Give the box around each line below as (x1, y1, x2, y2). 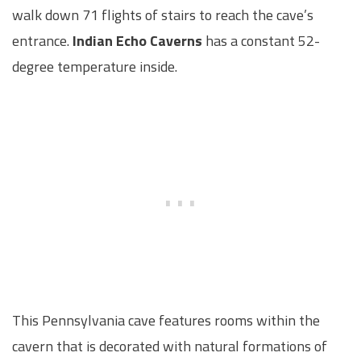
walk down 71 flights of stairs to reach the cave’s (12, 3, 313, 26)
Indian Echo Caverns (73, 29, 202, 52)
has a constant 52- (202, 29, 320, 52)
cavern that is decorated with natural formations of (12, 335, 327, 358)
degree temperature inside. (12, 55, 177, 77)
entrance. (12, 29, 73, 52)
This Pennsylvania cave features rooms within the (12, 309, 320, 332)
